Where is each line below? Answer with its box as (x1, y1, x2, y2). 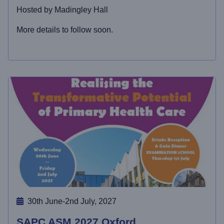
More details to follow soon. (16, 25, 113, 34)
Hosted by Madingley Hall (16, 5, 108, 14)
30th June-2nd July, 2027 (27, 196, 116, 205)
